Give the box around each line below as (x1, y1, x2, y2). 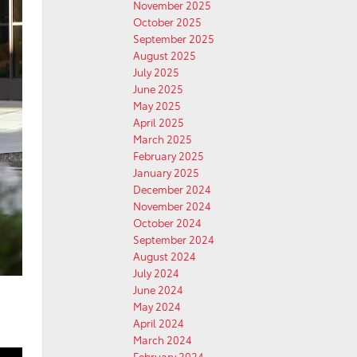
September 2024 (133, 232, 214, 246)
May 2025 (133, 98, 181, 112)
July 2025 (133, 65, 179, 79)
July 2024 (133, 265, 179, 280)
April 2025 (133, 115, 184, 129)
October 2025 (133, 14, 202, 29)
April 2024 (133, 316, 184, 330)
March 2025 (133, 131, 192, 146)
